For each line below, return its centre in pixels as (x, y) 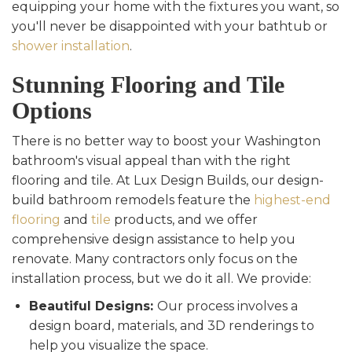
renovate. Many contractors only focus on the (155, 259)
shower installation (71, 46)
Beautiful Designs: (93, 306)
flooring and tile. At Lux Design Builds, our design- (168, 181)
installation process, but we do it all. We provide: (161, 279)
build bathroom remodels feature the (133, 200)
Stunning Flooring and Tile (148, 85)
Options (52, 111)
